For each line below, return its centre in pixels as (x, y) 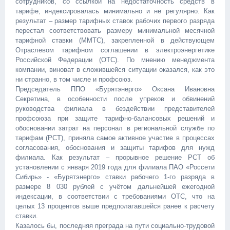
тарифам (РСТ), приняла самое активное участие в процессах (115, 138)
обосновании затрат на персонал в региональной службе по (115, 128)
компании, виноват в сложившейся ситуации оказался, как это (115, 70)
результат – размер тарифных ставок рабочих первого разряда (115, 21)
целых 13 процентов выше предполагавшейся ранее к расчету (115, 206)
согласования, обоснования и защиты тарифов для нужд (115, 148)
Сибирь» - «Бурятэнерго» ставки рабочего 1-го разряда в (115, 177)
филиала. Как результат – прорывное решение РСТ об (115, 157)
